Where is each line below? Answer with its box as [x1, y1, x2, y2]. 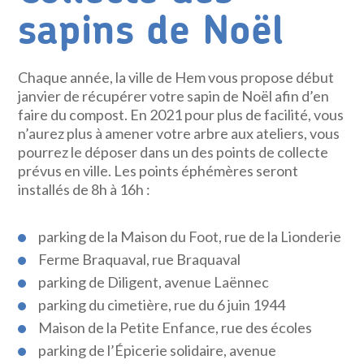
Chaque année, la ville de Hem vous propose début [18, 68, 335, 86]
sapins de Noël [18, 11, 284, 52]
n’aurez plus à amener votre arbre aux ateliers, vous [18, 124, 340, 142]
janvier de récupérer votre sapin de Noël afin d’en [18, 87, 330, 105]
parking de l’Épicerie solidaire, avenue [38, 341, 277, 359]
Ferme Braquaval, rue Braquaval [38, 250, 241, 268]
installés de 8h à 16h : [18, 180, 151, 198]
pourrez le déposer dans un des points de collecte [18, 143, 329, 161]
